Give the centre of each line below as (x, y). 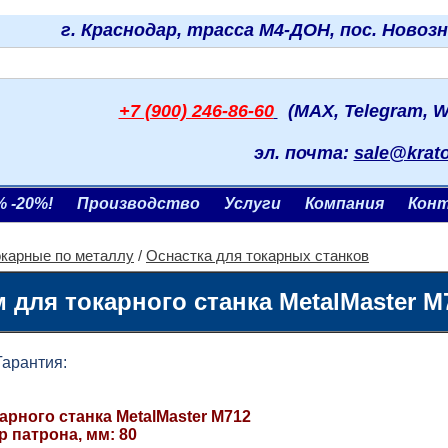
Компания (344, 203)
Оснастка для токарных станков (257, 256)
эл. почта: (303, 153)
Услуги (252, 203)
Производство (138, 203)
